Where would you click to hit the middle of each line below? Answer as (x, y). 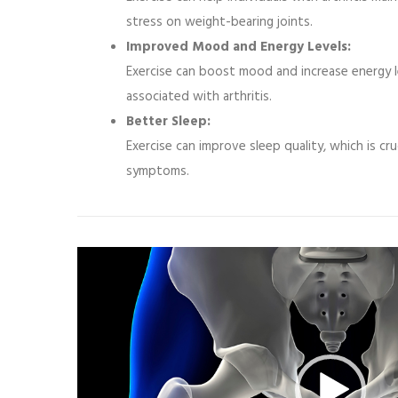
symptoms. (158, 172)
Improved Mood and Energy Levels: (239, 48)
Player (93, 284)
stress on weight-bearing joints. (219, 23)
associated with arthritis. (199, 97)
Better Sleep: (168, 122)
